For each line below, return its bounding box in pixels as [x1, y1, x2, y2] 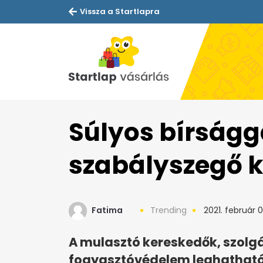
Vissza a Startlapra [80, 6, 160, 17]
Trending [150, 204, 187, 217]
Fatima [92, 204, 123, 217]
